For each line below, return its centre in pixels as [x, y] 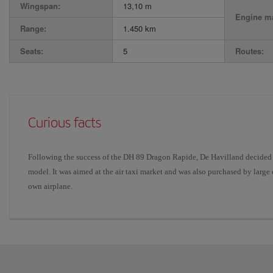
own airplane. [50, 186]
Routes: [250, 51]
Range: [33, 28]
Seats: [32, 51]
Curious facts [65, 122]
